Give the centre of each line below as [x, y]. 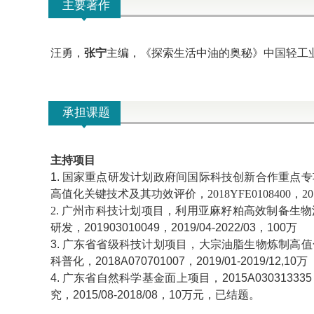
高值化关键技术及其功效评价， [129, 194]
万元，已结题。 [220, 295]
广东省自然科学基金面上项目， [142, 278]
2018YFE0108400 [249, 194]
